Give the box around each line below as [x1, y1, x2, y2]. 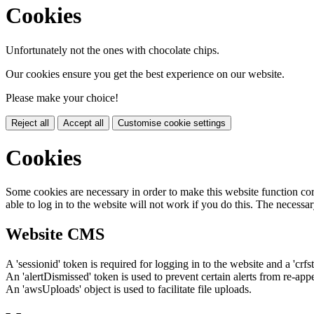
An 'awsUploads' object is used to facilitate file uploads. [6, 283, 252, 296]
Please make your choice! [6, 91, 118, 104]
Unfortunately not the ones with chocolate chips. [6, 43, 219, 56]
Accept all [63, 117, 104, 128]
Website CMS [6, 225, 104, 244]
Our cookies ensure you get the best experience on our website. [6, 67, 285, 80]
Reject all [11, 117, 49, 128]
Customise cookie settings [118, 117, 226, 128]
